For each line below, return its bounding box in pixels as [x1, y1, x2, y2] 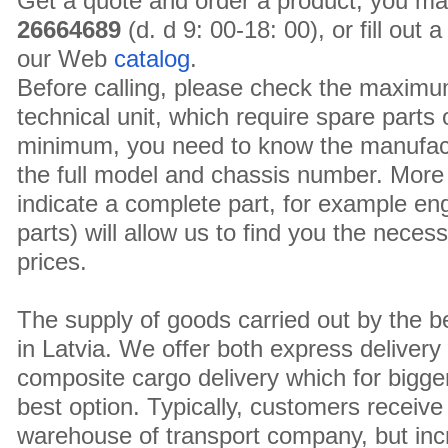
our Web [17, 45, 114, 72]
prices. [17, 248, 87, 275]
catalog [114, 45, 190, 72]
